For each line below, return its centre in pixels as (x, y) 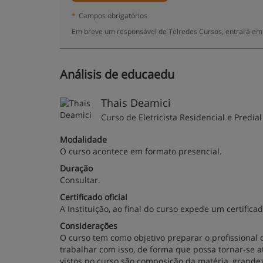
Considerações (89, 226)
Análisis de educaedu (117, 74)
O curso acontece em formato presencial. (141, 151)
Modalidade (83, 139)
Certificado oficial (94, 197)
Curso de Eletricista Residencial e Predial (181, 117)
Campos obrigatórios (113, 15)
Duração (76, 168)
